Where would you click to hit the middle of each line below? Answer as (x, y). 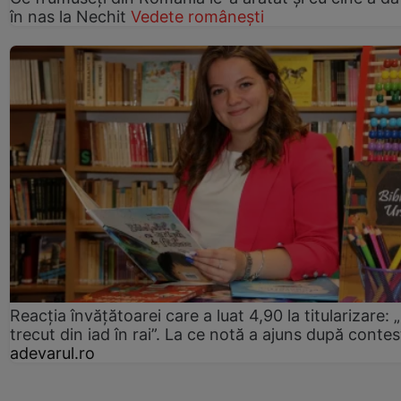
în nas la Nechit (68, 16)
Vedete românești (197, 16)
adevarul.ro (52, 353)
